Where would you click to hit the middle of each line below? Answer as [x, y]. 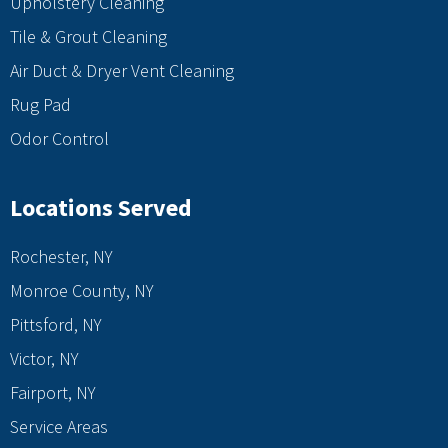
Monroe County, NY [82, 291]
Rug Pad [40, 105]
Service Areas [59, 427]
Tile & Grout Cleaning [88, 37]
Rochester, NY [61, 257]
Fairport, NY [53, 393]
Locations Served [101, 208]
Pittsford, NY [56, 325]
